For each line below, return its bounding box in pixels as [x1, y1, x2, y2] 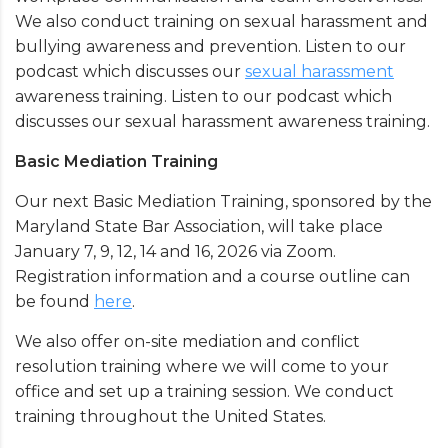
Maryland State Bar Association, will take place [15, 217, 383, 237]
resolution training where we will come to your [15, 357, 389, 377]
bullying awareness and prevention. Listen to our [15, 37, 406, 57]
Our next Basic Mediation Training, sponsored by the [15, 192, 432, 212]
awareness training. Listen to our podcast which [15, 87, 392, 107]
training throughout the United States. [15, 407, 326, 427]
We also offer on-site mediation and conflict [15, 332, 360, 352]
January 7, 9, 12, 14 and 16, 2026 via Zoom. [15, 242, 336, 262]
